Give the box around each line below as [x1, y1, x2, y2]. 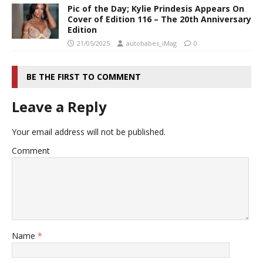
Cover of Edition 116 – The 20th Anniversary [68, 13, 251, 25]
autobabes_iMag [126, 38, 177, 48]
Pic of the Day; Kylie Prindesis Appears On [68, 2, 244, 14]
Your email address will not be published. [12, 126, 166, 137]
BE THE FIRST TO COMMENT [26, 70, 141, 82]
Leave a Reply [12, 96, 107, 116]
